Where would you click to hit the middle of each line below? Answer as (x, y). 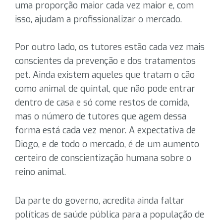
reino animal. (40, 172)
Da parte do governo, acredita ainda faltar (100, 201)
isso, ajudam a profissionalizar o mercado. (98, 19)
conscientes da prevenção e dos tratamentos (105, 61)
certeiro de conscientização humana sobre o (103, 158)
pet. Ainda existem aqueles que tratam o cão (105, 75)
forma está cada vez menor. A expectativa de (105, 130)
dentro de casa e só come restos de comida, (102, 103)
